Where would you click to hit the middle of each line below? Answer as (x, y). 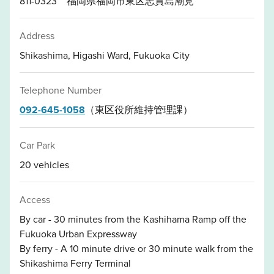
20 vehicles (44, 164)
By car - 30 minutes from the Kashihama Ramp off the (133, 219)
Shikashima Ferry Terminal (75, 263)
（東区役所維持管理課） (139, 109)
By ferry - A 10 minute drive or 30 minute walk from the (136, 248)
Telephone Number (61, 90)
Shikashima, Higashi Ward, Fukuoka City (105, 55)
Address (37, 35)
